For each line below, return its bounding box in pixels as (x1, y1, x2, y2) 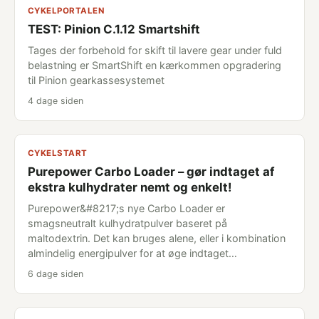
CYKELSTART (28, 148, 88, 158)
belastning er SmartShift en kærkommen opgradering (28, 59, 281, 71)
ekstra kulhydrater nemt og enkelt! (28, 180, 231, 194)
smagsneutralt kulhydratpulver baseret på (28, 217, 227, 229)
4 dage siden (28, 95, 83, 106)
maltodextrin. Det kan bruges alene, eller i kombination (28, 232, 286, 244)
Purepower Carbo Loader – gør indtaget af (28, 164, 274, 179)
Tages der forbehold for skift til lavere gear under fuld (28, 44, 282, 56)
